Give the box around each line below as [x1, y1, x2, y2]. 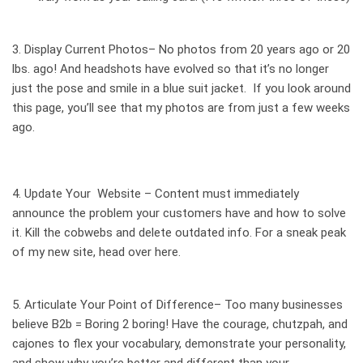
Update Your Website [24, 186, 141, 202]
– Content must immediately [141, 186, 299, 202]
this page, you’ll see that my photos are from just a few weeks [12, 100, 350, 116]
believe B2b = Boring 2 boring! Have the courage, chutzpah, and [12, 317, 348, 332]
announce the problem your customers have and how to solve [12, 206, 346, 221]
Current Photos [65, 42, 148, 58]
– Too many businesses [214, 297, 343, 313]
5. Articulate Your [12, 297, 109, 313]
